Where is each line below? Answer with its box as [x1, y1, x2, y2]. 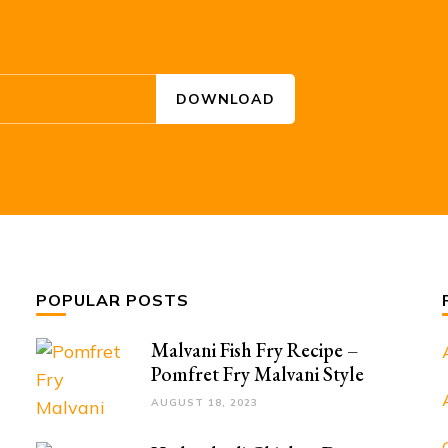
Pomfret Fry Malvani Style [151, 361, 365, 388]
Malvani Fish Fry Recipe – [151, 337, 360, 364]
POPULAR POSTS [36, 290, 190, 311]
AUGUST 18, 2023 [151, 396, 259, 410]
